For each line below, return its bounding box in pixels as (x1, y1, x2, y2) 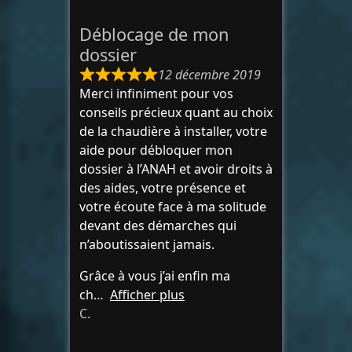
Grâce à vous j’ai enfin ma (79, 267, 230, 285)
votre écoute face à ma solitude (79, 198, 266, 216)
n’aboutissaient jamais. (79, 236, 214, 254)
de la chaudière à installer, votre (79, 123, 267, 141)
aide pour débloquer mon (79, 141, 233, 159)
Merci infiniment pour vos (79, 85, 233, 103)
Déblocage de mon (79, 23, 229, 46)
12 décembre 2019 (158, 66, 261, 84)
